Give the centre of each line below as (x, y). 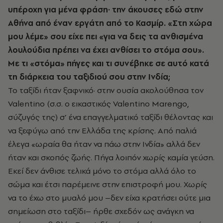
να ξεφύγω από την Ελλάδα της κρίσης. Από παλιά (102, 131)
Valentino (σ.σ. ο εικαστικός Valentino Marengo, (99, 104)
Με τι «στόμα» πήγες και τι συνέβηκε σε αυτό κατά (109, 63)
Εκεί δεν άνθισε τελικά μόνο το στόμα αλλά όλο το (102, 171)
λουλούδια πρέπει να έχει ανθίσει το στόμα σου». (106, 50)
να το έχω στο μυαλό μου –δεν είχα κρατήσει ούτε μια (109, 198)
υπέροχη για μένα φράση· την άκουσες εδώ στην (106, 10)
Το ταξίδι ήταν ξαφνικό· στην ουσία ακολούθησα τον (106, 90)
